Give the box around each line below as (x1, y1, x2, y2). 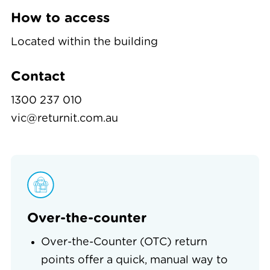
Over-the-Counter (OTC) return (40, 237, 207, 248)
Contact (11, 70, 65, 84)
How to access (11, 11, 110, 25)
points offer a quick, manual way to (40, 255, 228, 266)
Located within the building (11, 37, 158, 48)
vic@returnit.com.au (11, 113, 118, 124)
